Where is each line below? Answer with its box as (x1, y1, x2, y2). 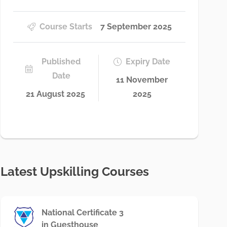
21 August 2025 (26, 89, 86, 99)
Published (42, 57, 81, 66)
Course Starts (39, 22, 92, 31)
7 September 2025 (100, 22, 172, 31)
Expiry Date (126, 57, 171, 66)
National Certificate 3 (41, 208, 124, 217)
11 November (116, 75, 168, 85)
